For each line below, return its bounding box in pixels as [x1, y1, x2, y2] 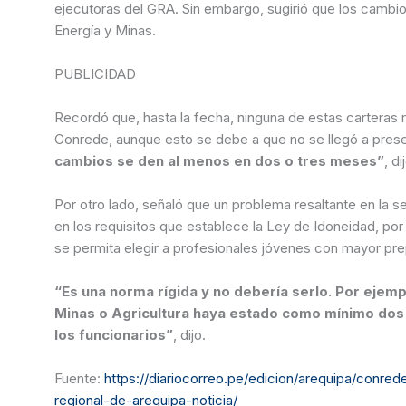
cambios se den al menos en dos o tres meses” [53, 151, 384, 169]
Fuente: [61, 369, 104, 387]
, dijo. [172, 325, 206, 343]
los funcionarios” [53, 325, 173, 343]
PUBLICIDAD [63, 64, 136, 82]
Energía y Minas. [53, 21, 156, 39]
